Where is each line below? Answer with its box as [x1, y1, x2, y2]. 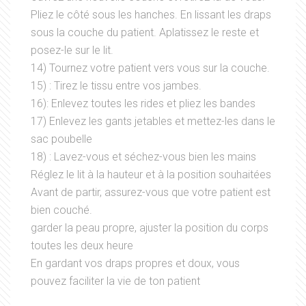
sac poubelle [31, 133, 92, 146]
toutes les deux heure [31, 239, 133, 253]
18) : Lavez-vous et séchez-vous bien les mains [31, 150, 256, 164]
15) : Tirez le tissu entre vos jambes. [31, 79, 201, 93]
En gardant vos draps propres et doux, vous [31, 257, 240, 270]
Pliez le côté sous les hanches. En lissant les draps [31, 8, 271, 22]
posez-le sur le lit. [31, 44, 113, 57]
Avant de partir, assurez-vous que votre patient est [31, 186, 270, 199]
